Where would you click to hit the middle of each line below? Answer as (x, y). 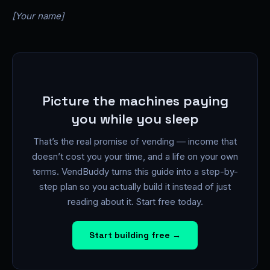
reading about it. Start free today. (135, 202)
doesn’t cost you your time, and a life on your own (135, 156)
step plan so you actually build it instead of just (135, 187)
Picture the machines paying (135, 101)
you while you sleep (135, 119)
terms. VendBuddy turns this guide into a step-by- (135, 171)
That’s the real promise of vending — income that (135, 141)
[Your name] (38, 16)
